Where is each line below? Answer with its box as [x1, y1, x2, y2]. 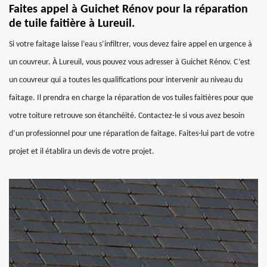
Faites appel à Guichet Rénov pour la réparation [9, 4, 248, 15]
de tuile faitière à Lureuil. [9, 18, 135, 30]
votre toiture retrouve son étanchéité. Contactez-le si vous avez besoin [9, 111, 244, 120]
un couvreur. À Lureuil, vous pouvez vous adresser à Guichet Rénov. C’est [9, 58, 250, 67]
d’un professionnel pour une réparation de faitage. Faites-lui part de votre [9, 129, 254, 138]
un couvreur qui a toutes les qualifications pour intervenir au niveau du [9, 76, 243, 85]
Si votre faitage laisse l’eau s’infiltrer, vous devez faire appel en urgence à [9, 40, 252, 49]
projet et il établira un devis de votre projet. [9, 147, 154, 156]
